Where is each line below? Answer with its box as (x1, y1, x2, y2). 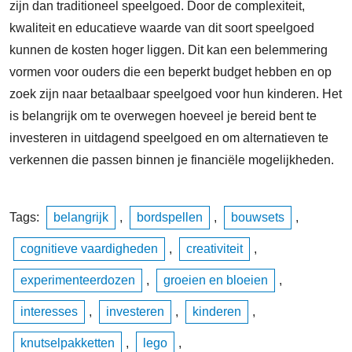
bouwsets (231, 211, 284, 225)
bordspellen (137, 211, 203, 225)
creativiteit (186, 242, 243, 256)
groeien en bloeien (163, 273, 268, 288)
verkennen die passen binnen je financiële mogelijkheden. (9, 153, 334, 167)
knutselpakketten (20, 336, 115, 350)
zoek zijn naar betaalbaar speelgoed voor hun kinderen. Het (9, 87, 342, 101)
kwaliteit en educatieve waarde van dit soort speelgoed (9, 21, 314, 35)
